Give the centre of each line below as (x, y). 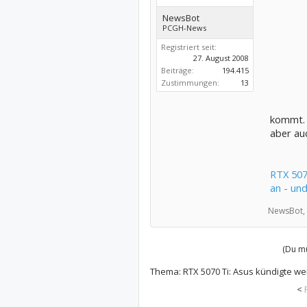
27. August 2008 (221, 58)
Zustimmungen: (190, 83)
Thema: (166, 271)
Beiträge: (177, 70)
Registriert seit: (188, 47)
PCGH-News (184, 28)
